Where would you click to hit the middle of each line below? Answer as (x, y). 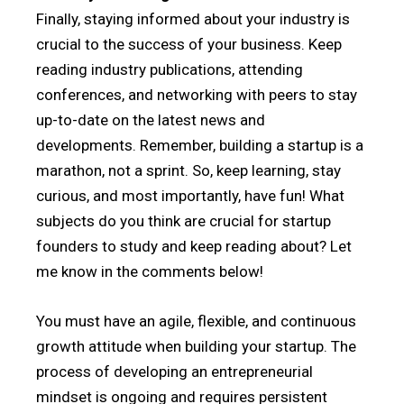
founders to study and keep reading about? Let (194, 246)
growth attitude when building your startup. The (196, 346)
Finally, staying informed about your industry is (193, 19)
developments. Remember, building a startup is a (200, 145)
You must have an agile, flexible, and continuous (196, 321)
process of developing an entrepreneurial (174, 372)
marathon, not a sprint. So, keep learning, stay (188, 170)
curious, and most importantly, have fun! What (190, 196)
